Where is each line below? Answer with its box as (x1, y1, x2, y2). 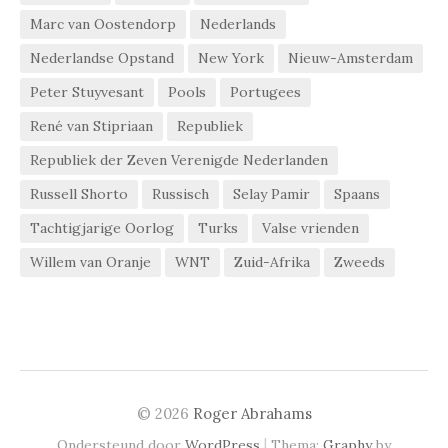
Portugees (230, 82, 301, 101)
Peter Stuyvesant (30, 82, 144, 101)
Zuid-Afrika (234, 252, 310, 271)
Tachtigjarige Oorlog (30, 218, 174, 237)
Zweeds (334, 252, 385, 271)
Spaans (334, 184, 380, 203)
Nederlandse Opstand (30, 48, 174, 67)
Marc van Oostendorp (30, 14, 176, 33)
